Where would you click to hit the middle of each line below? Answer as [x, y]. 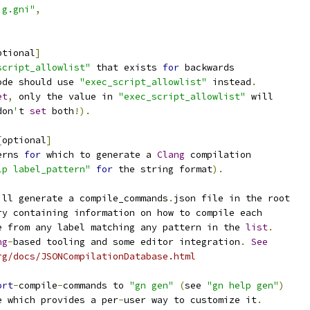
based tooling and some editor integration [127, 242]
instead [229, 82]
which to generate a [99, 155]
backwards [207, 67]
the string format [163, 169]
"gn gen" [152, 285]
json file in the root [232, 198]
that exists [127, 67]
